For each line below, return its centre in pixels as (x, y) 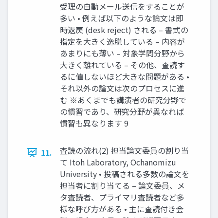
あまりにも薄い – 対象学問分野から (122, 53)
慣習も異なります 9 (94, 123)
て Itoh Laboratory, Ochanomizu (118, 162)
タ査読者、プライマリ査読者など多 (122, 197)
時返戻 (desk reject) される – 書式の (124, 30)
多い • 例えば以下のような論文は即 (122, 18)
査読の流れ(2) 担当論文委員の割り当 (124, 150)
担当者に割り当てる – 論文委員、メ (122, 185)
